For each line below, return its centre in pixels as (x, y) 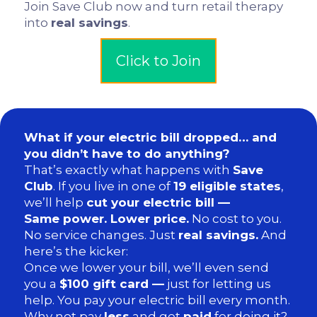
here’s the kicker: (76, 251)
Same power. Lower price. (107, 219)
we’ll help (56, 202)
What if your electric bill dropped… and (151, 137)
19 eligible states (227, 186)
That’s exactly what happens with (129, 170)
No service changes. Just (102, 235)
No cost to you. (236, 219)
